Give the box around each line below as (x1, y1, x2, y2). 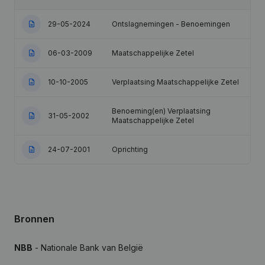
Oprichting (112, 145, 148, 154)
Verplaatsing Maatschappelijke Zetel (112, 77, 239, 86)
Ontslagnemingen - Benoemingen (112, 20, 230, 28)
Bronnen (14, 213, 54, 225)
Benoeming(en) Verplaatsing (112, 106, 211, 115)
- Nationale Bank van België (33, 243, 143, 253)
